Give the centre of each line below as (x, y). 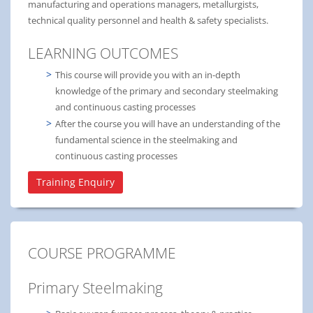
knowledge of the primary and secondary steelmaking (167, 90)
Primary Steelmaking (95, 287)
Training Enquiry (75, 182)
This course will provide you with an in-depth (148, 74)
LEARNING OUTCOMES (103, 53)
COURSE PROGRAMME (102, 253)
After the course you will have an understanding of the (168, 123)
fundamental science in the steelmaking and (146, 139)
